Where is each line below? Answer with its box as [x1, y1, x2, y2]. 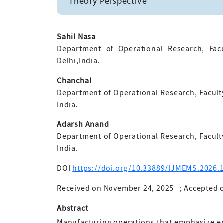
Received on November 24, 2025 [57, 183, 174, 193]
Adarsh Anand [57, 119, 109, 129]
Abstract [57, 203, 88, 213]
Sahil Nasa [57, 31, 96, 42]
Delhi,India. [57, 55, 100, 66]
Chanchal [57, 75, 92, 86]
